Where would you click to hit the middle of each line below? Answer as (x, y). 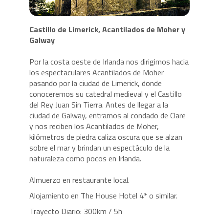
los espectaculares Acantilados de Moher (96, 72)
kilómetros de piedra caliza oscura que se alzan (106, 137)
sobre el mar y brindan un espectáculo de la (99, 147)
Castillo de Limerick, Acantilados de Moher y (107, 29)
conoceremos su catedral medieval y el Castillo (105, 94)
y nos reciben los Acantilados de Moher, (94, 126)
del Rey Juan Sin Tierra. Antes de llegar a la (99, 104)
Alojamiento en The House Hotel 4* (89, 195)
